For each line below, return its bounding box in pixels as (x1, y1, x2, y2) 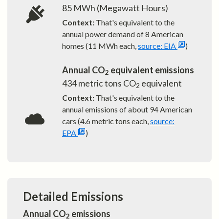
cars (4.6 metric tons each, (62, 116, 149, 126)
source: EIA (138, 41, 176, 51)
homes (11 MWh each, (62, 41, 136, 51)
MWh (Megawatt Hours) (72, 2, 168, 14)
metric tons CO (77, 78, 136, 89)
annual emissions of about (62, 105, 148, 114)
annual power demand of (62, 29, 144, 39)
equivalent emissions (109, 65, 194, 76)
